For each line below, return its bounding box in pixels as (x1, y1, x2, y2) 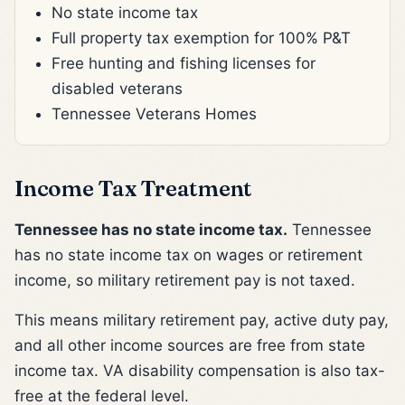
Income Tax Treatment (14, 174, 253, 202)
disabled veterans (52, 79, 183, 98)
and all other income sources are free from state (14, 335, 365, 354)
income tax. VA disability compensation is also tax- (14, 361, 385, 380)
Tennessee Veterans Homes (52, 104, 257, 123)
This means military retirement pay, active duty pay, (14, 310, 389, 329)
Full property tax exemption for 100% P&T (52, 28, 351, 47)
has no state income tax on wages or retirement (14, 245, 363, 264)
